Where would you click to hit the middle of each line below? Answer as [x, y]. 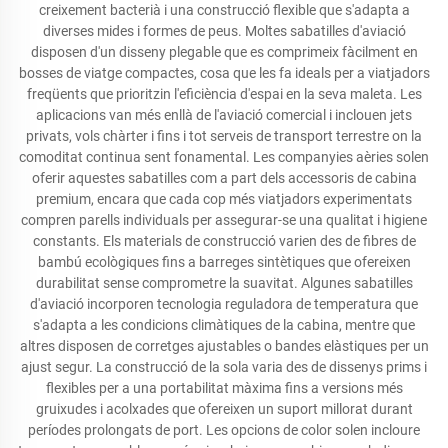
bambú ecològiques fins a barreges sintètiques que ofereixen [224, 262]
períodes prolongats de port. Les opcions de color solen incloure [224, 430]
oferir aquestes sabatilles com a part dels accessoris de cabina [224, 178]
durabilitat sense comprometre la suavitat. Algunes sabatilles [224, 283]
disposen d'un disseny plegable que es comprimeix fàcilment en [224, 52]
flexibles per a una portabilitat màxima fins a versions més [224, 388]
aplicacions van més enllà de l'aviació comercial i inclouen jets [224, 115]
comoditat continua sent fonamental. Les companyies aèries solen [224, 157]
